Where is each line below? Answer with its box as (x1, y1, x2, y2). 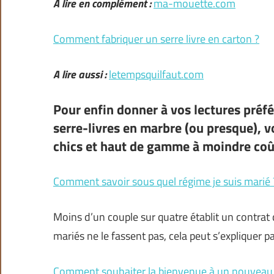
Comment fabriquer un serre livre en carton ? (53, 31, 259, 48)
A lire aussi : (53, 66, 106, 83)
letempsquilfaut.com (109, 66, 204, 83)
